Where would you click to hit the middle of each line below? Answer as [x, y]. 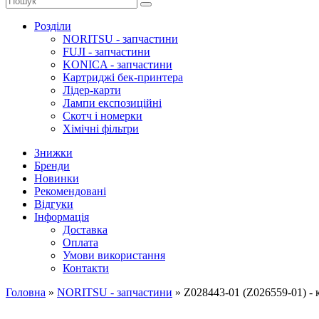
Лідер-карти [92, 90]
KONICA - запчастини [117, 64]
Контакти [86, 268]
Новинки [57, 178]
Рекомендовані [70, 191]
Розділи [53, 26]
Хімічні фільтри [101, 129]
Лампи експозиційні [112, 103]
